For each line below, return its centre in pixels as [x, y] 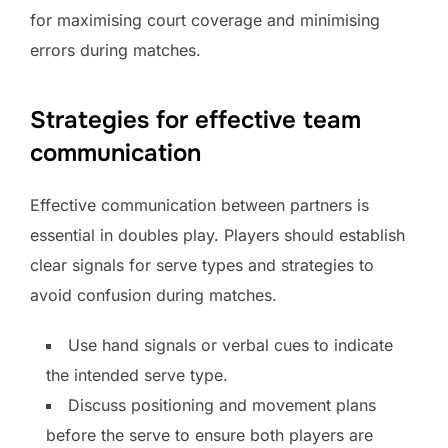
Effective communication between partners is [199, 204]
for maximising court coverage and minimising [205, 19]
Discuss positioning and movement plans [222, 404]
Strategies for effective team [195, 119]
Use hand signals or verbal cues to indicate [230, 344]
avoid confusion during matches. [153, 294]
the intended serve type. [137, 374]
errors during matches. [115, 49]
